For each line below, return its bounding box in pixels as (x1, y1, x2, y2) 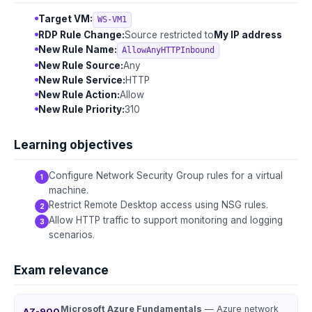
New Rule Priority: (38, 104, 125, 115)
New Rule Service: (38, 75, 125, 86)
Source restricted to (125, 29, 214, 40)
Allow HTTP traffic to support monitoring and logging (49, 214, 283, 226)
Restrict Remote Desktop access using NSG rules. (49, 199, 268, 210)
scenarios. (49, 229, 95, 240)
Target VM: (38, 13, 93, 24)
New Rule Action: (38, 89, 120, 100)
